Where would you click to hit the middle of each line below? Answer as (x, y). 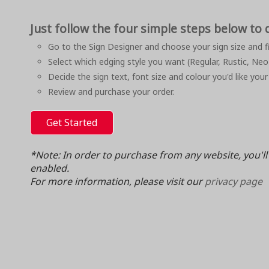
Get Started (72, 123)
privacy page (234, 182)
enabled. (50, 168)
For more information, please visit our (117, 182)
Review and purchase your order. (111, 92)
